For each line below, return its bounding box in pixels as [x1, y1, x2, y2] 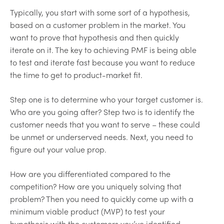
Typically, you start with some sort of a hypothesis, [10, 6, 190, 18]
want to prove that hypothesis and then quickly [10, 31, 179, 43]
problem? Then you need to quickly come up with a [10, 192, 193, 204]
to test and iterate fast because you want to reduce [10, 56, 195, 68]
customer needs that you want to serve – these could [10, 118, 200, 130]
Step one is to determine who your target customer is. [10, 93, 203, 105]
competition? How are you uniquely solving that [10, 180, 181, 192]
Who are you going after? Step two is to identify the [10, 105, 194, 117]
